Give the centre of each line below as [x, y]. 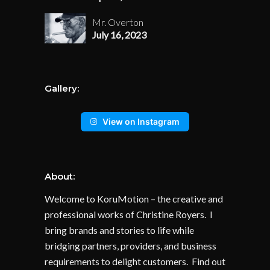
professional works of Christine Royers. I [129, 215]
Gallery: [62, 89]
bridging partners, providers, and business [130, 246]
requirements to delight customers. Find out [135, 262]
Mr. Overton [118, 22]
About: [60, 177]
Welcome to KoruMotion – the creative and [134, 199]
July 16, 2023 [119, 35]
